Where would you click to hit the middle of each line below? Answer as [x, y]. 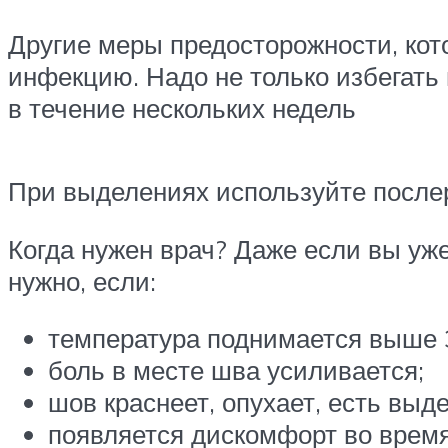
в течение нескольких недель [182, 107]
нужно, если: [82, 280]
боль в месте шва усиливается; [236, 370]
